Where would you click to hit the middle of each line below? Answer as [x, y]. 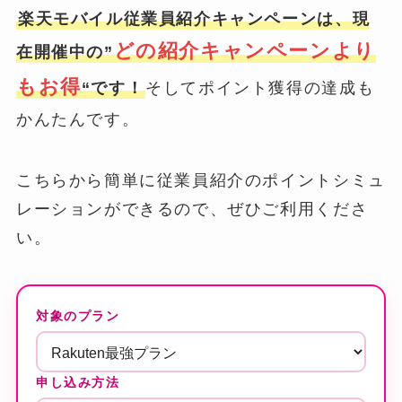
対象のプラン [78, 316]
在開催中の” [65, 52]
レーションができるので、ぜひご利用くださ [192, 210]
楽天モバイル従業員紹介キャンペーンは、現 [194, 19]
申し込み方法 [78, 383]
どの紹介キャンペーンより [245, 51]
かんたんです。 [78, 120]
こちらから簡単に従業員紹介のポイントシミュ [201, 181]
